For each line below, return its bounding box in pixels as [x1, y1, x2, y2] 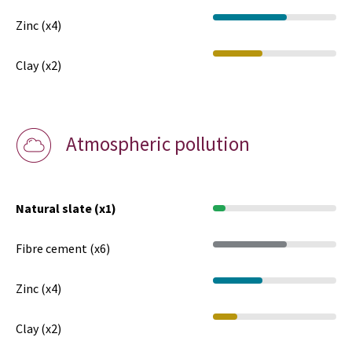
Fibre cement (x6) [16, 240, 110, 256]
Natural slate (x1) [16, 200, 116, 216]
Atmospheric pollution [66, 130, 250, 156]
